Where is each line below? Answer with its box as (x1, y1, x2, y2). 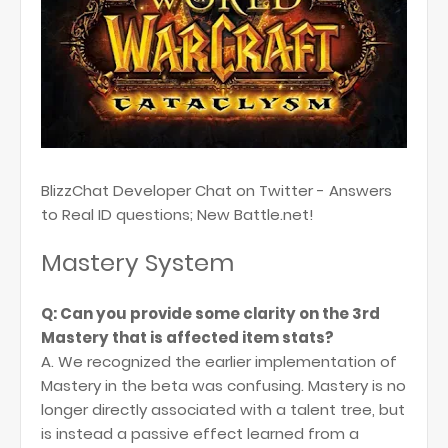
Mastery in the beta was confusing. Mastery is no (41, 375, 406, 396)
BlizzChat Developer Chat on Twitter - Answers (41, 180, 392, 201)
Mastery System (41, 246, 234, 279)
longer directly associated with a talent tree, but (41, 399, 405, 420)
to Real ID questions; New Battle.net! (41, 204, 314, 225)
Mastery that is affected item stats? (41, 327, 334, 348)
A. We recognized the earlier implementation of (41, 351, 397, 372)
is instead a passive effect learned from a (41, 423, 359, 444)
